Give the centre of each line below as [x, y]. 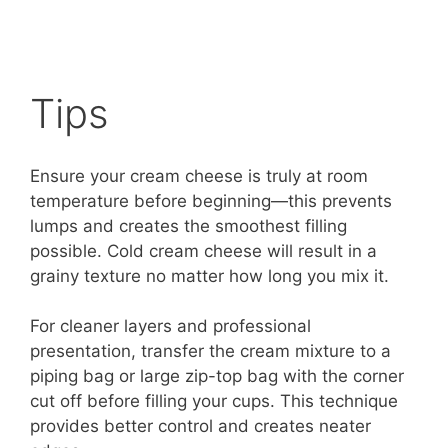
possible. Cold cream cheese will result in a [203, 250]
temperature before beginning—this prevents [211, 200]
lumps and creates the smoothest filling [188, 225]
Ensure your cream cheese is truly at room [199, 175]
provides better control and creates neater [200, 426]
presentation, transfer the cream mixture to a [210, 351]
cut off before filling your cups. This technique [214, 401]
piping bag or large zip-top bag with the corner [217, 376]
